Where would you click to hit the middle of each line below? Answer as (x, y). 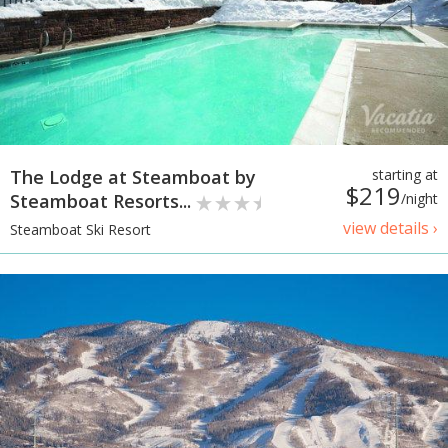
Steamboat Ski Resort (80, 229)
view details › (390, 228)
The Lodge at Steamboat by (133, 177)
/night (419, 199)
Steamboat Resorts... (103, 201)
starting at (405, 175)
